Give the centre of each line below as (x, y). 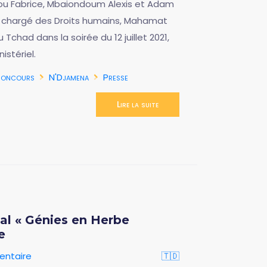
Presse (116, 77)
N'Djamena (69, 77)
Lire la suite (138, 104)
